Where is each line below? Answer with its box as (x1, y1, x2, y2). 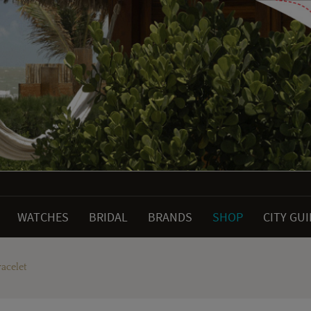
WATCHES (17, 209, 69, 226)
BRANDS (148, 209, 192, 226)
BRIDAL (89, 209, 128, 226)
